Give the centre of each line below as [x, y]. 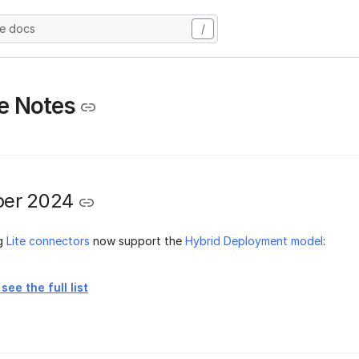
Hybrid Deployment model [254, 240]
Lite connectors [48, 240]
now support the [137, 240]
